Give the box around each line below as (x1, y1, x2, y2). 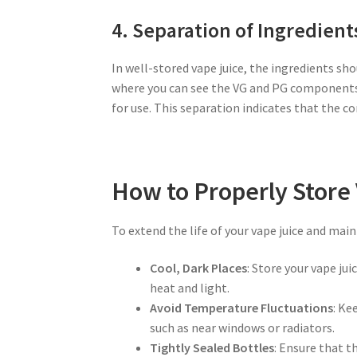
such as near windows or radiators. (150, 320, 335, 336)
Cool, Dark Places (150, 260, 248, 277)
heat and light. (150, 280, 230, 296)
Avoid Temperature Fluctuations (150, 300, 334, 316)
